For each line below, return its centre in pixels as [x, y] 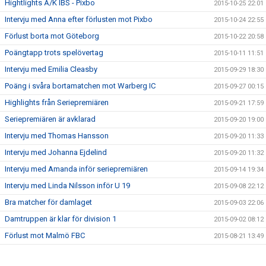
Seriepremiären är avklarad [50, 119]
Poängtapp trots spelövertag [54, 53]
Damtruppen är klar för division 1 [61, 219]
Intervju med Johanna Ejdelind [56, 153]
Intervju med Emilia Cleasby [51, 69]
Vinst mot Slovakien [39, 252]
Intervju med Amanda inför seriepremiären [76, 169]
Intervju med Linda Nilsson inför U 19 [67, 186]
